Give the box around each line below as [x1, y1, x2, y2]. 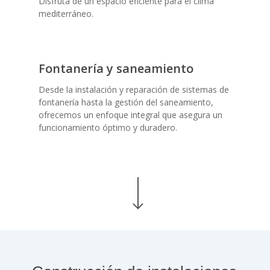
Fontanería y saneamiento [39, 60, 194, 77]
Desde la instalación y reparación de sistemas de [39, 84, 230, 96]
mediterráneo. [39, 8, 94, 20]
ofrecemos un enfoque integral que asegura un [39, 109, 223, 121]
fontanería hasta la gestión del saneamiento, [39, 96, 214, 108]
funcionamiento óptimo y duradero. [39, 122, 178, 134]
